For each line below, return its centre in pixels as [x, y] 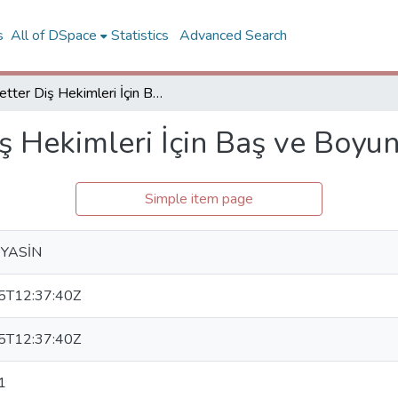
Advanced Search [235, 36]
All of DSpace [54, 36]
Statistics [140, 36]
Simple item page [199, 199]
